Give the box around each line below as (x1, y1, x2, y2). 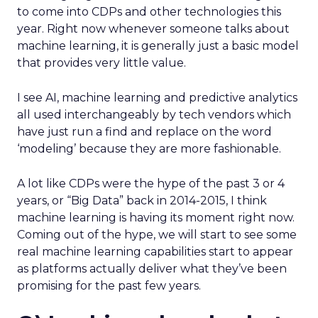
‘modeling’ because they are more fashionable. (17, 142, 281, 155)
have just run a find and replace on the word (17, 125, 272, 138)
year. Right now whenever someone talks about (17, 22, 290, 35)
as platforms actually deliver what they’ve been (17, 262, 287, 275)
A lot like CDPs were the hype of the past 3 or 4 (17, 177, 285, 190)
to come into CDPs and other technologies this (17, 5, 281, 18)
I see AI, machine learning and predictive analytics (17, 91, 297, 104)
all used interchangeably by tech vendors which (17, 108, 291, 121)
